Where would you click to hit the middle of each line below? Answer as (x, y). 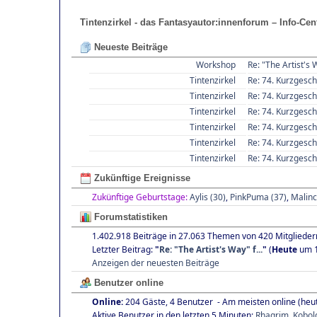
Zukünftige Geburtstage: (140, 197)
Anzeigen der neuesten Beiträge (156, 263)
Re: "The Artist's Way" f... (211, 249)
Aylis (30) (208, 197)
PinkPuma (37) (258, 197)
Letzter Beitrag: (123, 249)
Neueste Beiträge (129, 47)
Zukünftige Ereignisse (141, 178)
